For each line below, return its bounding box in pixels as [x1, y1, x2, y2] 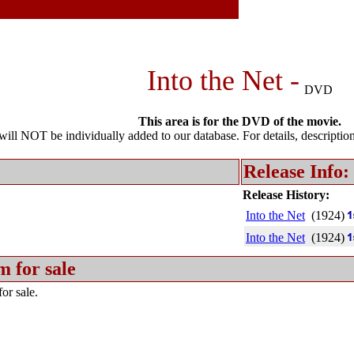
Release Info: [243, 161, 349, 182]
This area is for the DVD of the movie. [138, 115, 341, 128]
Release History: [243, 188, 330, 201]
